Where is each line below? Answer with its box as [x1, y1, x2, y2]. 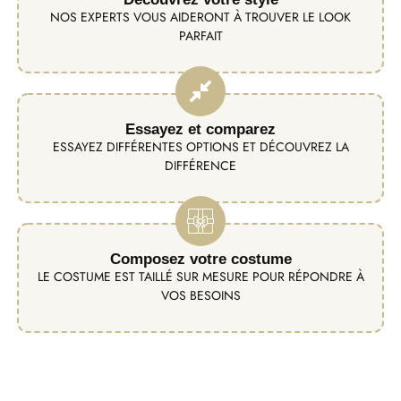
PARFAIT [178, 26, 223, 45]
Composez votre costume [109, 250, 292, 268]
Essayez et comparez [125, 120, 276, 138]
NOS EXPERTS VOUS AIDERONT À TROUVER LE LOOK [50, 7, 351, 26]
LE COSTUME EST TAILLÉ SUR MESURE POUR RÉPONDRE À [37, 267, 364, 286]
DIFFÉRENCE [165, 156, 236, 175]
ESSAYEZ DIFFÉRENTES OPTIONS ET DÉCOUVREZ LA [52, 137, 349, 156]
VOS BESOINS [160, 286, 241, 304]
